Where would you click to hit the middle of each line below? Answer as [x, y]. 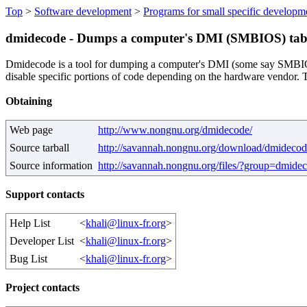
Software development [83, 11]
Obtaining [29, 101]
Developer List [42, 241]
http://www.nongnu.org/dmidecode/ [175, 130]
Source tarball [39, 148]
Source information [51, 166]
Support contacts [45, 195]
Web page [31, 130]
